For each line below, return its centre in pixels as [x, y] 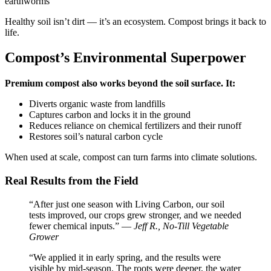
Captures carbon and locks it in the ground [110, 115]
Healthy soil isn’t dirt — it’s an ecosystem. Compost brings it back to [135, 21]
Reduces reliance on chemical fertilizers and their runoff [135, 126]
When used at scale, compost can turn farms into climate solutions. [131, 157]
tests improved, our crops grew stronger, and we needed [135, 215]
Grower [44, 237]
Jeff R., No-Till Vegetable [181, 226]
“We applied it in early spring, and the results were [125, 257]
